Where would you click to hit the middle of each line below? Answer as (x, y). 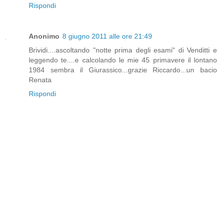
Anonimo (44, 36)
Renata (40, 80)
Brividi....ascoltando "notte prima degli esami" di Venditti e (123, 50)
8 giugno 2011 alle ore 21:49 (107, 36)
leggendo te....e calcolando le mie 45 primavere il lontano (123, 60)
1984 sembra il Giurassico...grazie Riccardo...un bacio (123, 70)
